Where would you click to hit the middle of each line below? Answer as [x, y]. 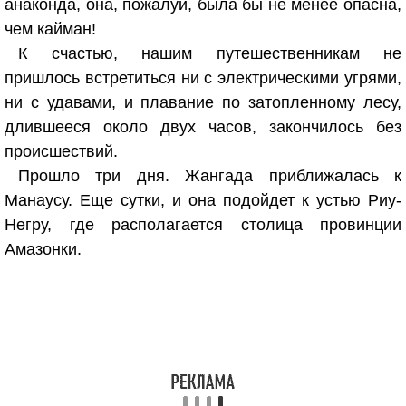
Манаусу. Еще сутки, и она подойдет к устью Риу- [203, 200]
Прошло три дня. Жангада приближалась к [210, 176]
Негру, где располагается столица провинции [203, 225]
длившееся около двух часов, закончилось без [203, 127]
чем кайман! [50, 29]
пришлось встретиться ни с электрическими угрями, [203, 78]
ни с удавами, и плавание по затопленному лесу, [203, 102]
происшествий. [61, 151]
